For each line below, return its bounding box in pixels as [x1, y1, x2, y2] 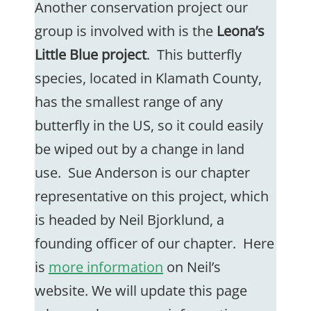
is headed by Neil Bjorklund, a [35, 210, 224, 229]
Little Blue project [35, 45, 146, 64]
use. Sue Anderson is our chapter [35, 163, 250, 182]
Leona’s [217, 22, 264, 40]
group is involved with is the [35, 22, 217, 40]
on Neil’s [163, 258, 221, 276]
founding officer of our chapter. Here [35, 234, 274, 253]
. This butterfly [146, 45, 242, 64]
